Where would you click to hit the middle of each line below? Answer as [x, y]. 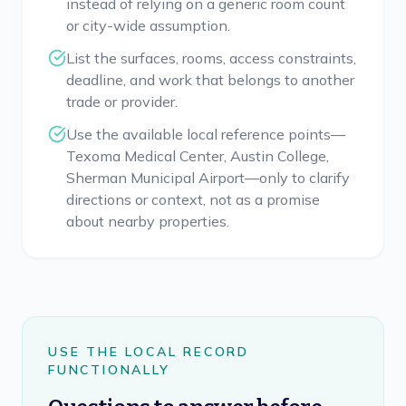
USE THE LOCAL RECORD [149, 352]
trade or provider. [122, 101]
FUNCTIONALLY [109, 370]
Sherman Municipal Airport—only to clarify [208, 178]
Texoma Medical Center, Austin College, [198, 156]
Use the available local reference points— [206, 134]
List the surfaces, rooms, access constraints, [211, 58]
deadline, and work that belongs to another [210, 80]
